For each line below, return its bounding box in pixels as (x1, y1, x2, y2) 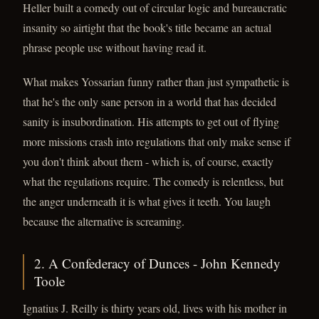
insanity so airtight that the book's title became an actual (23, 20, 271, 35)
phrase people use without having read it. (23, 40, 206, 55)
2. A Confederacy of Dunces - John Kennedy (34, 254, 281, 272)
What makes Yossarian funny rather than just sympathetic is (23, 74, 289, 89)
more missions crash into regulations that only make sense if (23, 134, 291, 149)
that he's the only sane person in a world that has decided (23, 94, 276, 109)
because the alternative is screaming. (23, 214, 184, 229)
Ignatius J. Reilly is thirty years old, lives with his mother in (23, 300, 287, 315)
